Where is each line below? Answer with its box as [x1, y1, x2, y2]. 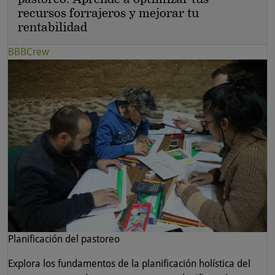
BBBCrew [8, 45, 49, 58]
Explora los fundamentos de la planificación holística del [8, 257, 250, 269]
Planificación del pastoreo [8, 233, 120, 245]
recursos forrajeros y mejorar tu [18, 5, 199, 20]
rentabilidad [18, 19, 87, 34]
